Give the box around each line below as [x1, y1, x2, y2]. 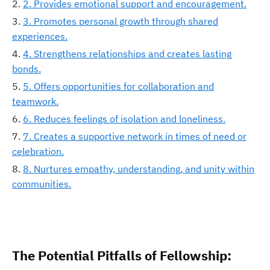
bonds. [12, 63, 41, 75]
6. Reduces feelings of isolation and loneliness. [23, 113, 225, 125]
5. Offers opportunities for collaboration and [23, 80, 214, 92]
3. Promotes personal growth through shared [23, 15, 218, 27]
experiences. [12, 30, 67, 42]
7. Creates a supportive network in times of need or [23, 130, 246, 142]
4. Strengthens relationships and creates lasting [23, 48, 231, 60]
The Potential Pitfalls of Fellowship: [12, 246, 231, 264]
